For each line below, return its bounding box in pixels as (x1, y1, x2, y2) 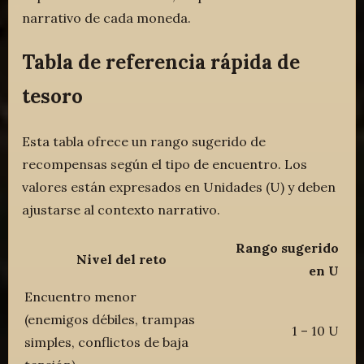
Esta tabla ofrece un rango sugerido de (22, 132, 266, 149)
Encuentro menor (24, 288, 137, 305)
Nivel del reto (76, 250, 167, 267)
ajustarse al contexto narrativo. (22, 201, 221, 218)
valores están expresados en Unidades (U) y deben (22, 178, 336, 195)
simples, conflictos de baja (24, 333, 189, 350)
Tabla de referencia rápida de (22, 49, 301, 75)
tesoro (22, 83, 84, 109)
